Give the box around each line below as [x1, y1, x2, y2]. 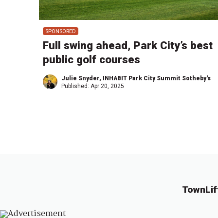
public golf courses [43, 53, 140, 66]
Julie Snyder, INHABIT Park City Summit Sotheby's [61, 75, 211, 82]
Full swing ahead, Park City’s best [43, 39, 213, 52]
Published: [61, 83, 91, 90]
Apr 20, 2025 [91, 83, 124, 90]
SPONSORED [45, 28, 76, 35]
